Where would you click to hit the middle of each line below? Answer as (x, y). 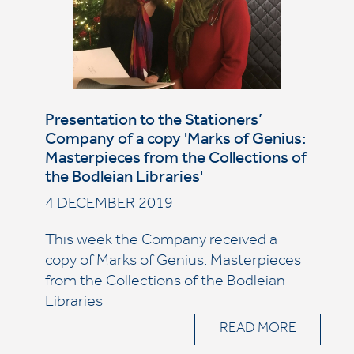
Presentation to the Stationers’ (153, 122)
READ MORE (258, 330)
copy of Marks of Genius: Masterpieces (173, 262)
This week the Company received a (161, 242)
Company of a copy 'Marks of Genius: (175, 141)
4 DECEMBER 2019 (109, 205)
